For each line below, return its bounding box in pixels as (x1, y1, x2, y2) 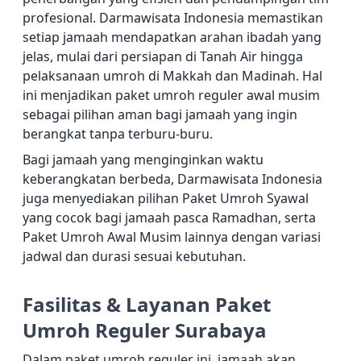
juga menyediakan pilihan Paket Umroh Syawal (23, 189, 309, 208)
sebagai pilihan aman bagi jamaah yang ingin (23, 106, 297, 124)
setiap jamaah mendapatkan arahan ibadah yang (23, 28, 322, 47)
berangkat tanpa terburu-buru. (23, 125, 213, 143)
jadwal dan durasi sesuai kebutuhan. (23, 247, 246, 266)
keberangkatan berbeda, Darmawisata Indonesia (23, 170, 322, 189)
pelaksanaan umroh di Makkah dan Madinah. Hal (23, 67, 322, 85)
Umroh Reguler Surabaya (23, 317, 267, 344)
